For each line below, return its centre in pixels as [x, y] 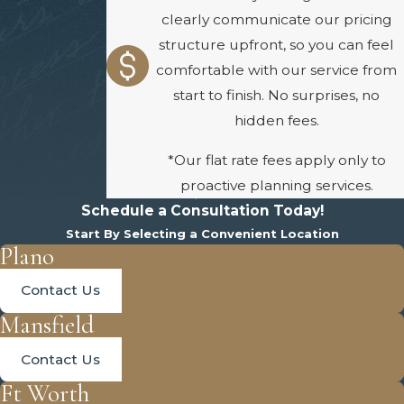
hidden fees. [276, 121]
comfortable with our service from [277, 70]
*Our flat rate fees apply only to [276, 160]
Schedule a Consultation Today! [202, 210]
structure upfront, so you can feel [277, 45]
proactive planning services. [276, 185]
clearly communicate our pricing [276, 20]
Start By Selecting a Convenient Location [202, 233]
